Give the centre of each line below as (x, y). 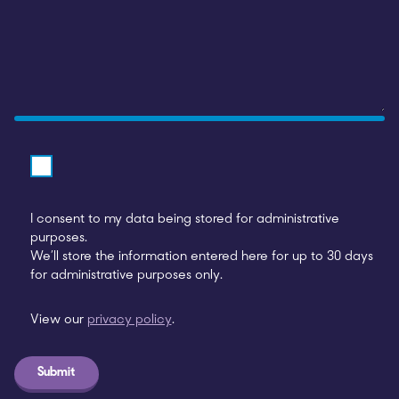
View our (58, 321)
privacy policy (129, 321)
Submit (57, 372)
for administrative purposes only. (126, 275)
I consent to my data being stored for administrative (184, 219)
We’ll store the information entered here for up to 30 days (201, 256)
